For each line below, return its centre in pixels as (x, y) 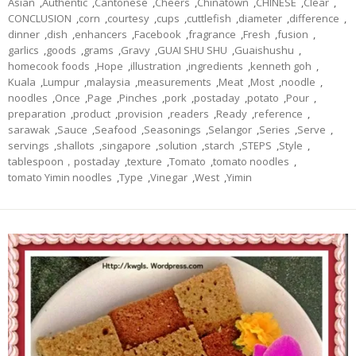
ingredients (216, 66)
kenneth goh (281, 66)
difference (314, 18)
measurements (174, 82)
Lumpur (61, 82)
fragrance (212, 34)
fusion (293, 34)
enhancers (101, 34)
